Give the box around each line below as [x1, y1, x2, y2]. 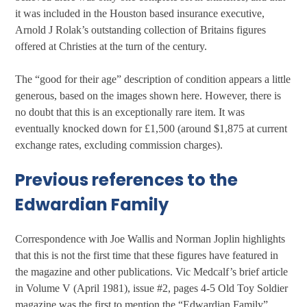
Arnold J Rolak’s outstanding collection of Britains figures [15, 24, 267, 36]
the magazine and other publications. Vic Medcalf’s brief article [15, 265, 288, 278]
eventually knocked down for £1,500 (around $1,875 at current [15, 123, 288, 135]
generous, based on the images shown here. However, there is [15, 90, 282, 102]
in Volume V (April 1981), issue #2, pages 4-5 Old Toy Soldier [15, 282, 288, 294]
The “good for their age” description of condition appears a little [15, 73, 291, 86]
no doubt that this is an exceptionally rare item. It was [15, 106, 245, 119]
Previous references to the [15, 168, 238, 191]
